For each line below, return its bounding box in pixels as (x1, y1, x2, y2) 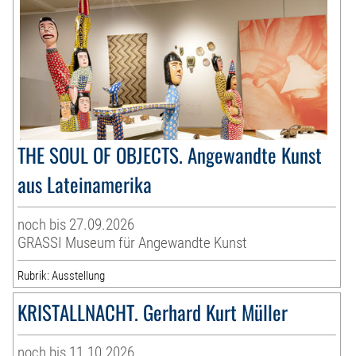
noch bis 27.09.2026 (17, 215, 135, 234)
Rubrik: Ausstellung (17, 268, 106, 283)
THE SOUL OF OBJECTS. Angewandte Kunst (17, 139, 323, 169)
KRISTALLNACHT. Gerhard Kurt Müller (17, 296, 288, 327)
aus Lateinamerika (17, 168, 153, 199)
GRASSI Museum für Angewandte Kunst (17, 233, 248, 252)
